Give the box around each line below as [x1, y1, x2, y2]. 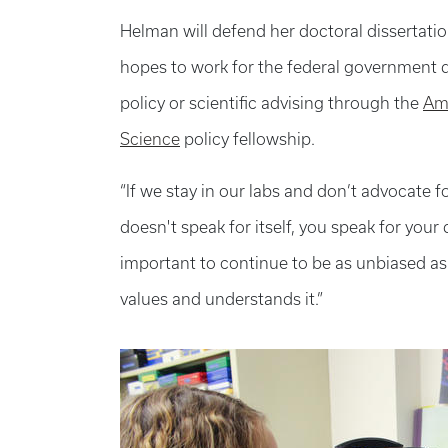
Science [120, 130, 180, 148]
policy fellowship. [180, 130, 315, 148]
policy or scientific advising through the [120, 94, 423, 112]
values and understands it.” [120, 290, 323, 308]
